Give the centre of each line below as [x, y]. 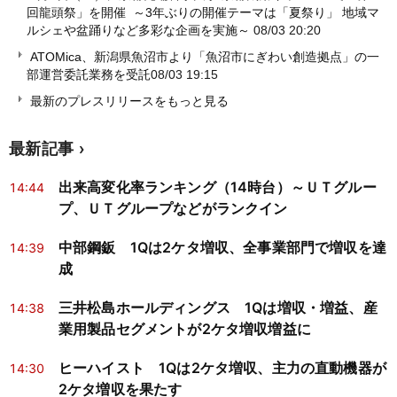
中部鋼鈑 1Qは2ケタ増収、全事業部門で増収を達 [222, 248]
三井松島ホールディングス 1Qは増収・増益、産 [218, 308]
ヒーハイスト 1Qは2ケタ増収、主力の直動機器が [222, 368]
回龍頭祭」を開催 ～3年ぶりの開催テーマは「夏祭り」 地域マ [203, 13]
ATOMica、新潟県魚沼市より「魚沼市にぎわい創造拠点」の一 [205, 57]
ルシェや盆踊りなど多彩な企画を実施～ [140, 31]
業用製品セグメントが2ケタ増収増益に [185, 329]
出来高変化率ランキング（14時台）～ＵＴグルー [218, 187]
